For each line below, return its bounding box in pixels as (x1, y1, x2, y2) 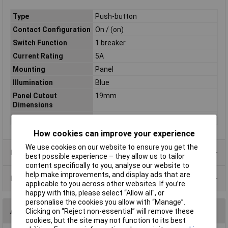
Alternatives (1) (10, 206, 70, 216)
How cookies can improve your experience (33, 129, 195, 139)
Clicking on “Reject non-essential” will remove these (25, 207, 194, 216)
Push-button (95, 12, 137, 20)
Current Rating (12, 51, 63, 60)
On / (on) (95, 25, 124, 34)
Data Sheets (10, 174, 53, 183)
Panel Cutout (12, 91, 57, 100)
